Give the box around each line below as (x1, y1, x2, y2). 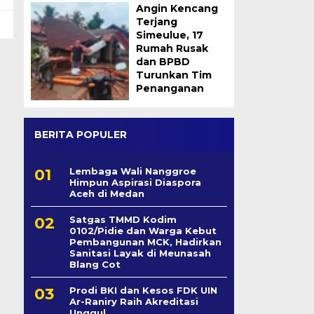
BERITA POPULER (34, 128, 127, 141)
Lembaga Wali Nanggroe (69, 165, 196, 177)
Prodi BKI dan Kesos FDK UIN (69, 285, 217, 296)
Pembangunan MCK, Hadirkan (69, 236, 221, 247)
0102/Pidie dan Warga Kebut (69, 225, 217, 236)
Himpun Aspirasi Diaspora (69, 177, 201, 188)
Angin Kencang (135, 2, 218, 15)
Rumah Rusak (135, 42, 208, 55)
